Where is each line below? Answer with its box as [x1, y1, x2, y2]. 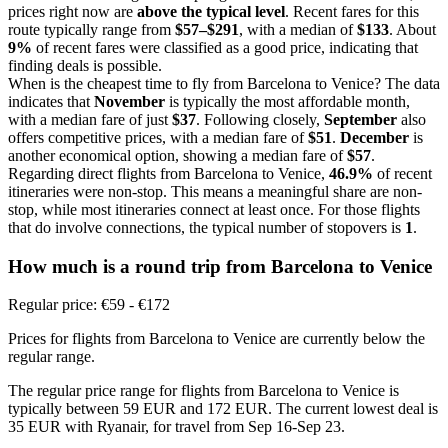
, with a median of [239, 20, 357, 38]
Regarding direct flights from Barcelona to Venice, [8, 164, 329, 182]
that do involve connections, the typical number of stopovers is [8, 218, 405, 236]
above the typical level [137, 2, 285, 20]
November [94, 92, 165, 110]
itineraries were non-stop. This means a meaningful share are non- [8, 182, 422, 200]
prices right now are [8, 2, 137, 20]
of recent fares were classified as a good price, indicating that [32, 38, 418, 56]
